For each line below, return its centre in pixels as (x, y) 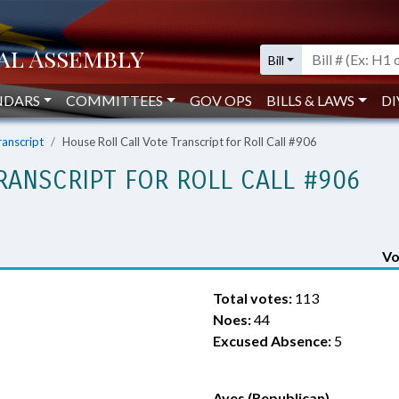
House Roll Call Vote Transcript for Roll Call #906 (190, 142)
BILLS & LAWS (311, 100)
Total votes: (252, 298)
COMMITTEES (115, 100)
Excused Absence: (272, 341)
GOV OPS (221, 100)
